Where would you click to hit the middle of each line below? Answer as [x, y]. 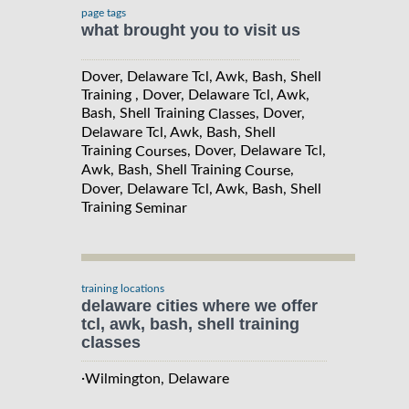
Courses [161, 151]
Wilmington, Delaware [157, 378]
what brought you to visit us [191, 30]
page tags [104, 12]
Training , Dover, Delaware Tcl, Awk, [195, 94]
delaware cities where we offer [199, 305]
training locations [123, 288]
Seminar [161, 208]
